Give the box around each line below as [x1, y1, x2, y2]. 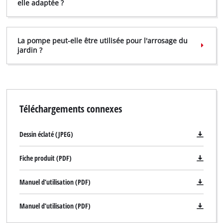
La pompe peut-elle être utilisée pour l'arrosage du [17, 36, 188, 46]
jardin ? [17, 45, 42, 55]
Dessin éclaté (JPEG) [19, 129, 73, 139]
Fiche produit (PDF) [19, 153, 72, 163]
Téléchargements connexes [19, 102, 122, 116]
